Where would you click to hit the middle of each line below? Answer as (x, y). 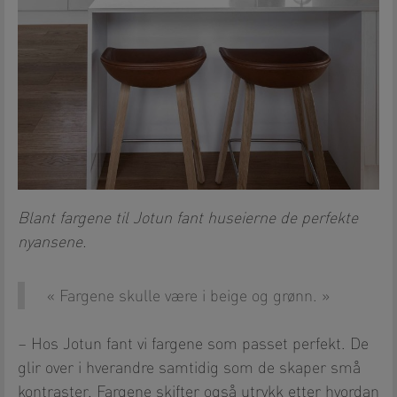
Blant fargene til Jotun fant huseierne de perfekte (188, 218)
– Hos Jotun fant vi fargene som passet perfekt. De (193, 344)
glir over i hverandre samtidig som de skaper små (189, 368)
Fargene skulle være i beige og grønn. (188, 296)
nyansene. (52, 242)
